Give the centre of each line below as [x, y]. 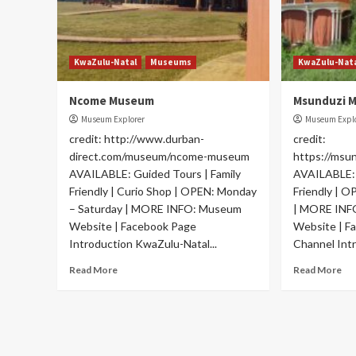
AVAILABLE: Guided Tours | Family [155, 174]
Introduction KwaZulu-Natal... [143, 244]
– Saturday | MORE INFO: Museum [155, 209]
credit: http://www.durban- [137, 139]
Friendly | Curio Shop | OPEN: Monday [163, 192]
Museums [171, 62]
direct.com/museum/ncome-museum [159, 157]
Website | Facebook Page [133, 226]
